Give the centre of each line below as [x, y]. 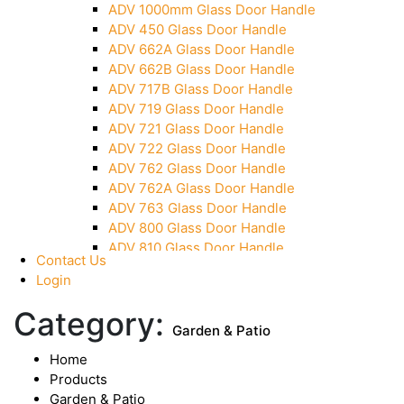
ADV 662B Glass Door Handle [202, 69]
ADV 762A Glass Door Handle [202, 188]
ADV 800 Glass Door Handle [197, 227]
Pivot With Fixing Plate [180, 56]
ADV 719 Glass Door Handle [196, 108]
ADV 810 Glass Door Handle [196, 247]
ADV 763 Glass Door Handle [197, 207]
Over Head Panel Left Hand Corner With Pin [247, 36]
